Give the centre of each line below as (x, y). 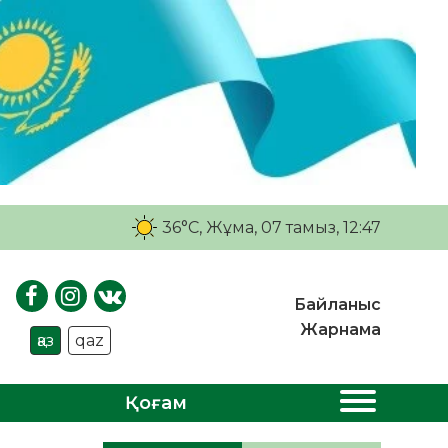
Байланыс (337, 305)
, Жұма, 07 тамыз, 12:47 (289, 227)
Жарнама (340, 330)
